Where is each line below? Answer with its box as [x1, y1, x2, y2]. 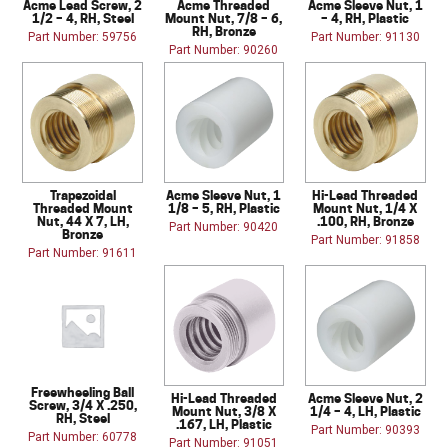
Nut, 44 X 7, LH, [36, 213, 129, 230]
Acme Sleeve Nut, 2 [307, 390, 423, 407]
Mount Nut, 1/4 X [313, 200, 418, 217]
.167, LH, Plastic [175, 416, 272, 433]
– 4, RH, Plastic [321, 10, 410, 27]
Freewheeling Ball [31, 384, 135, 401]
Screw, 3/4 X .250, [28, 397, 137, 414]
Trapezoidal [49, 187, 116, 204]
